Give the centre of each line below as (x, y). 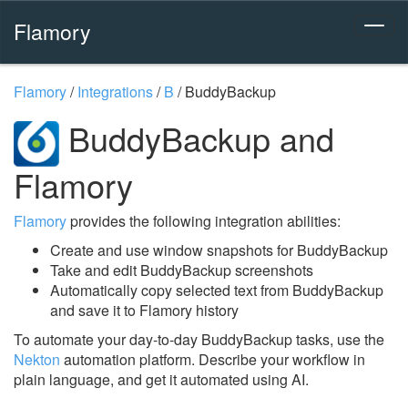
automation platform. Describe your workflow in (213, 359)
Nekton (37, 359)
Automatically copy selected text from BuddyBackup (217, 290)
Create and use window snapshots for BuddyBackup (219, 250)
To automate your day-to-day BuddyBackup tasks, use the (199, 339)
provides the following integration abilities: (204, 220)
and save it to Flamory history (144, 310)
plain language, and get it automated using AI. (161, 379)
